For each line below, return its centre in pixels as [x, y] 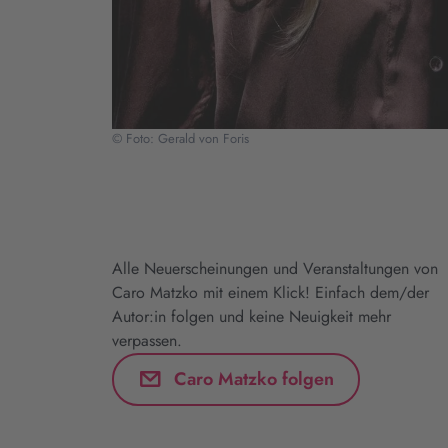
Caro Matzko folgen [254, 378]
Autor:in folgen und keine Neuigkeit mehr [251, 316]
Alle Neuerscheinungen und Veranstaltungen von [275, 268]
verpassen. [147, 340]
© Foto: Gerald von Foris [180, 138]
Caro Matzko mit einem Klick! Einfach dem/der [270, 292]
